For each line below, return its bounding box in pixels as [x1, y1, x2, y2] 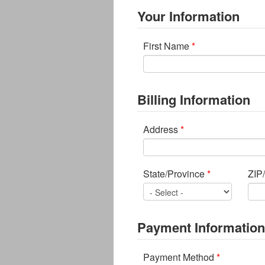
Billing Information [137, 90, 250, 109]
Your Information [137, 7, 240, 26]
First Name [143, 39, 192, 53]
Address [143, 122, 180, 137]
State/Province [143, 167, 207, 181]
